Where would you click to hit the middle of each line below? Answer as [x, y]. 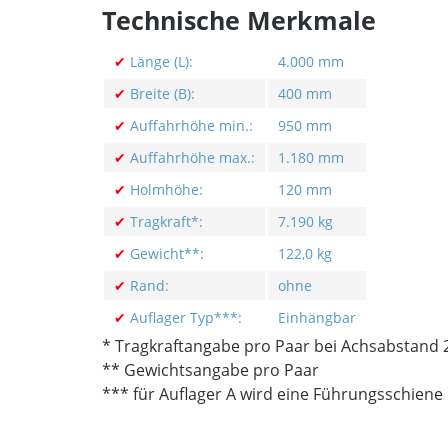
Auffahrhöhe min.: [189, 125]
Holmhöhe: [164, 189]
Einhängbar [317, 317]
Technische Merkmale [239, 20]
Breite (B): [160, 93]
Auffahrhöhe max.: [190, 157]
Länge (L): [159, 61]
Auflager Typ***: [184, 317]
